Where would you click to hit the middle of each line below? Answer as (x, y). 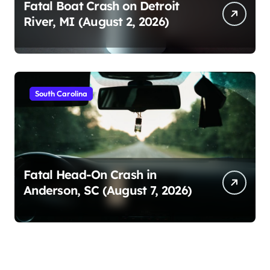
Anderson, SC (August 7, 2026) (108, 190)
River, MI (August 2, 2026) (96, 21)
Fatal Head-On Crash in (90, 174)
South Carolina (61, 93)
